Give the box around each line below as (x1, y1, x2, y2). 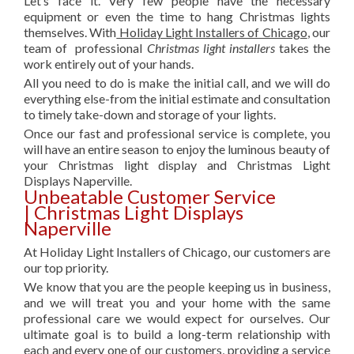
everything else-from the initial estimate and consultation (24, 91, 330, 107)
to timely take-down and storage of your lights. (24, 107, 276, 122)
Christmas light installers (146, 40, 275, 56)
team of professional (24, 40, 147, 56)
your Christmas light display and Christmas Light (24, 157, 330, 173)
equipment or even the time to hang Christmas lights (24, 9, 330, 24)
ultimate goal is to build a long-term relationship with (24, 326, 330, 342)
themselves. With (24, 24, 117, 40)
